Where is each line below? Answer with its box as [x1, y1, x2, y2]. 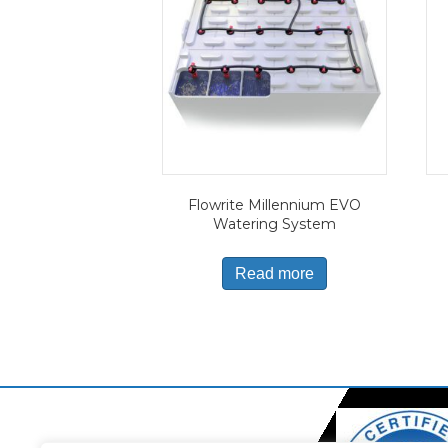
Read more [234, 265, 314, 283]
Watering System [212, 215, 336, 234]
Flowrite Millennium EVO [187, 196, 361, 215]
